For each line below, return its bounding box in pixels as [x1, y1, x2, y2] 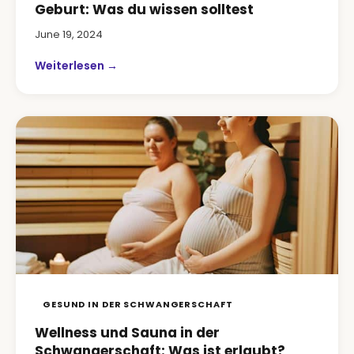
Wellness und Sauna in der [35, 323, 220, 342]
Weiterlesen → [35, 58, 118, 73]
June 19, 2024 [35, 27, 103, 42]
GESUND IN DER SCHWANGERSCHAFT [43, 298, 233, 311]
